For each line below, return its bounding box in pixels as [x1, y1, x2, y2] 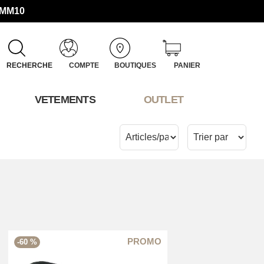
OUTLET [143, 94, 184, 106]
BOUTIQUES [114, 61, 157, 70]
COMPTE [68, 61, 99, 70]
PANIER [173, 61, 200, 70]
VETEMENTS [34, 94, 96, 106]
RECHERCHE [6, 61, 52, 70]
